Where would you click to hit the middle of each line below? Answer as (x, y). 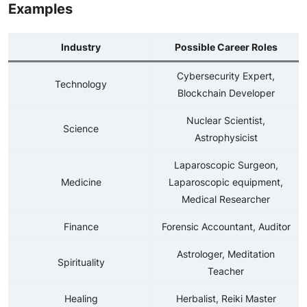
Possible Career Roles (226, 47)
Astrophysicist (226, 137)
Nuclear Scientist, (226, 120)
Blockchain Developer (226, 93)
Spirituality (81, 262)
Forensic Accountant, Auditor (226, 226)
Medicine (81, 182)
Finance (81, 226)
